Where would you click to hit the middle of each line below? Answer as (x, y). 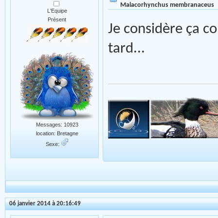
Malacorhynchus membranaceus (167, 5)
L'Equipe (57, 11)
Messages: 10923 (57, 125)
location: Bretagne (57, 134)
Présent (57, 20)
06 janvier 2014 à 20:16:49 (45, 203)
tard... (127, 49)
